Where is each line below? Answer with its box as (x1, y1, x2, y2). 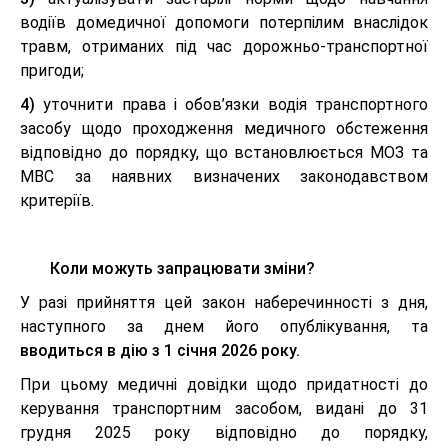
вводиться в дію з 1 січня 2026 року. (20, 341, 300, 360)
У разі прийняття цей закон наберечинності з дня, (20, 293, 428, 312)
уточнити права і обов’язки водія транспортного (35, 95, 428, 114)
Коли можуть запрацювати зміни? (50, 259, 315, 278)
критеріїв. (20, 191, 94, 210)
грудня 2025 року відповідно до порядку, (20, 423, 428, 442)
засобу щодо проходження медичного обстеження (20, 119, 428, 138)
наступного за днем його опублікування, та (20, 317, 428, 336)
